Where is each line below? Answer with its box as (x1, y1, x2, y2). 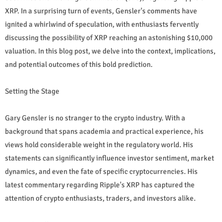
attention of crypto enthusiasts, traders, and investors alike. (5, 193, 196, 203)
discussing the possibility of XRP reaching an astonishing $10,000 (5, 33, 213, 42)
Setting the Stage (5, 86, 59, 96)
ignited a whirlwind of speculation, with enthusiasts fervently (5, 19, 199, 29)
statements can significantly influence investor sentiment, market (5, 153, 214, 163)
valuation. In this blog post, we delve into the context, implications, (5, 46, 216, 55)
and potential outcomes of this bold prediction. (5, 59, 153, 69)
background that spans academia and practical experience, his (5, 126, 204, 136)
